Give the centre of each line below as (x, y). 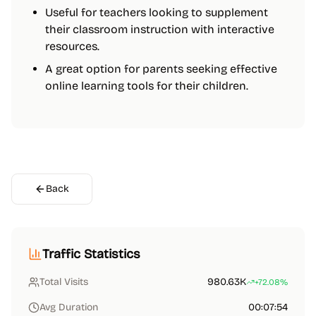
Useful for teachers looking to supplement (157, 12)
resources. (72, 46)
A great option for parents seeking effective (161, 69)
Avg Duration (69, 307)
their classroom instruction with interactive (160, 29)
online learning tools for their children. (147, 86)
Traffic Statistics (91, 254)
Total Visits (64, 282)
